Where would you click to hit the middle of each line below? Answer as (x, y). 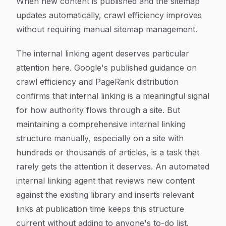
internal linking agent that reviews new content (105, 181)
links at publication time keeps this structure (100, 209)
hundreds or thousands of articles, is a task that (108, 152)
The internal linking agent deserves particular (103, 53)
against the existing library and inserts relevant (105, 195)
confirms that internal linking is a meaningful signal (113, 96)
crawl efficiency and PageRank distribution (97, 82)
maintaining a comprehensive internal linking (101, 124)
